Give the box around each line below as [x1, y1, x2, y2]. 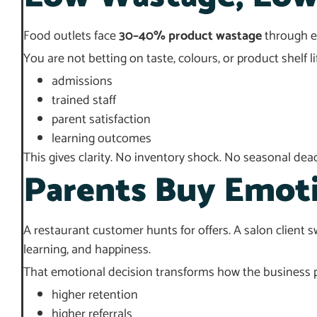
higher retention [52, 284, 138, 306]
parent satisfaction [52, 109, 151, 131]
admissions [52, 71, 113, 93]
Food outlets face [23, 25, 119, 47]
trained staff [52, 90, 116, 112]
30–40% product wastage [119, 25, 262, 47]
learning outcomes [52, 128, 151, 150]
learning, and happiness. [23, 239, 151, 261]
